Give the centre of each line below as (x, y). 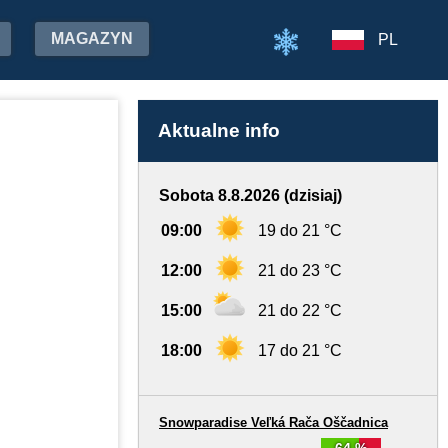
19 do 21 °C (300, 230)
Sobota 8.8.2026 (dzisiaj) (250, 195)
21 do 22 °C (300, 310)
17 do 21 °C (300, 350)
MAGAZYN (92, 38)
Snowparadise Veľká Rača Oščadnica (273, 422)
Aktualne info (219, 130)
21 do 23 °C (300, 270)
